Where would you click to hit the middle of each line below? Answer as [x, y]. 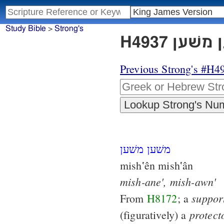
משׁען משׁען [145, 149]
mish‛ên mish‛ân [157, 165]
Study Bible [25, 29]
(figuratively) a [155, 215]
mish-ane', [143, 182]
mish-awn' [193, 182]
